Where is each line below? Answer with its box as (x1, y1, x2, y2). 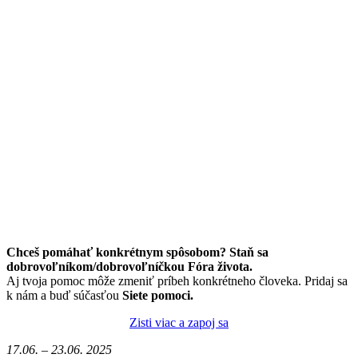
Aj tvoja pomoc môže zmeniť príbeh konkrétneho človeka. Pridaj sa (6, 274, 348, 288)
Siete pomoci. (119, 288, 193, 302)
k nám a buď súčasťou (6, 288, 119, 302)
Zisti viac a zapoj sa (129, 316, 229, 329)
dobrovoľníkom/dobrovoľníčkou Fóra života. (6, 260, 253, 273)
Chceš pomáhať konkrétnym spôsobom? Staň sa (6, 245, 268, 259)
